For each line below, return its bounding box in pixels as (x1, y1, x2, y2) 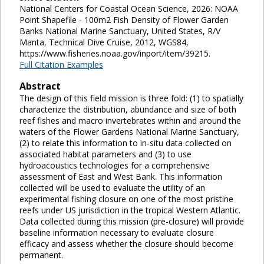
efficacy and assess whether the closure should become (19, 237, 233, 249)
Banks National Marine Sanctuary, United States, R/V (19, 25, 220, 37)
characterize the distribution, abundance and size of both (19, 103, 236, 115)
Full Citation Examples (19, 58, 103, 70)
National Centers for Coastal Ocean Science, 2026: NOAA (19, 2, 238, 14)
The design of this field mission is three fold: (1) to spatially (19, 92, 243, 104)
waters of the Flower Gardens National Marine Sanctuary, (19, 126, 239, 137)
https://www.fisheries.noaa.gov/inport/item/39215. (19, 47, 210, 59)
